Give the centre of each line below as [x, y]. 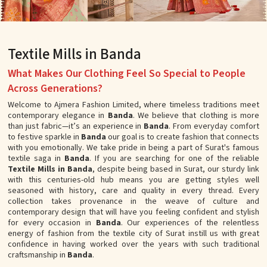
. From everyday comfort [214, 127]
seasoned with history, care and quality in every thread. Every [133, 191]
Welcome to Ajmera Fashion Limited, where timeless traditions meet [133, 105]
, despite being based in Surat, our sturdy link [176, 170]
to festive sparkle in [44, 137]
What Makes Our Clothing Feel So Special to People [127, 74]
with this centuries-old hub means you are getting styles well [133, 180]
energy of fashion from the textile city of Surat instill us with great [133, 234]
